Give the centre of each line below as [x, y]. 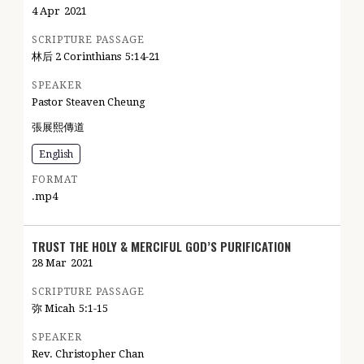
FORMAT [55, 180]
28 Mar [49, 263]
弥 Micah [53, 308]
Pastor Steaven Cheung [89, 102]
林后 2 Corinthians [76, 56]
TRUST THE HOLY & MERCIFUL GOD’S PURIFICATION [161, 246]
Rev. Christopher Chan [88, 354]
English [56, 154]
